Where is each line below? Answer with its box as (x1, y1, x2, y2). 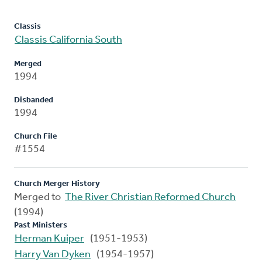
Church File (14, 132, 57, 142)
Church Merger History (14, 180, 100, 189)
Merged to (14, 192, 64, 204)
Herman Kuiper (15, 233, 84, 245)
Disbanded (14, 96, 53, 105)
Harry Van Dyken (15, 249, 91, 261)
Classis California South (15, 35, 122, 46)
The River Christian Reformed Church (65, 192, 236, 204)
